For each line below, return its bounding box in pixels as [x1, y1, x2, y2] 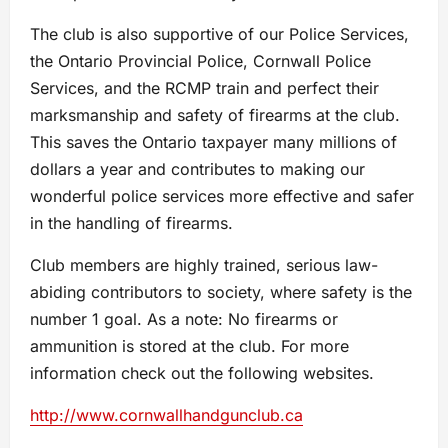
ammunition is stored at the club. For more [30, 335, 349, 356]
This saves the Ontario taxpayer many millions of [30, 131, 397, 152]
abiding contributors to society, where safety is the [30, 281, 412, 302]
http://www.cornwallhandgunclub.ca [30, 404, 303, 425]
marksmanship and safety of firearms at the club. [30, 104, 400, 125]
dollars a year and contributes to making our [30, 158, 365, 179]
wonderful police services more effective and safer [30, 185, 414, 206]
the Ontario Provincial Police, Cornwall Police [30, 50, 371, 71]
